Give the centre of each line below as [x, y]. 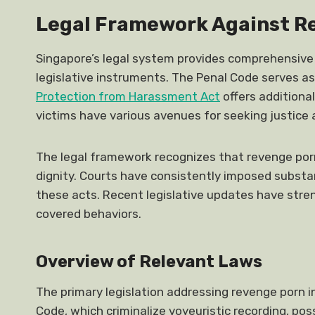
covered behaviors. [89, 214]
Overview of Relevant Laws [149, 262]
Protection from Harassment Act [128, 96]
